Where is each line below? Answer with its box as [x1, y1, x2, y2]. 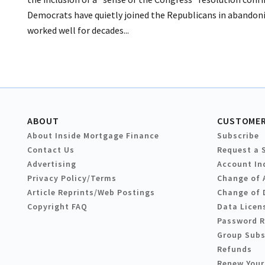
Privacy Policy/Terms [27, 173, 117, 184]
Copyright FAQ [27, 201, 88, 212]
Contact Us [27, 144, 75, 156]
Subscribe [217, 130, 259, 141]
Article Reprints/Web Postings [27, 187, 155, 198]
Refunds [217, 244, 252, 255]
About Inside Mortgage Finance [27, 130, 159, 141]
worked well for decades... [27, 24, 129, 37]
